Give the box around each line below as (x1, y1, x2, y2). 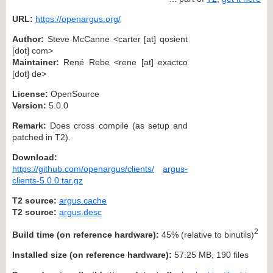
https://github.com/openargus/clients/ (12, 163, 154, 174)
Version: (12, 100, 46, 110)
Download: (12, 152, 57, 162)
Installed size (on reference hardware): (12, 249, 172, 260)
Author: (12, 34, 44, 44)
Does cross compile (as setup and (46, 120, 188, 130)
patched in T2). (12, 132, 71, 142)
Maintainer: (12, 57, 59, 67)
